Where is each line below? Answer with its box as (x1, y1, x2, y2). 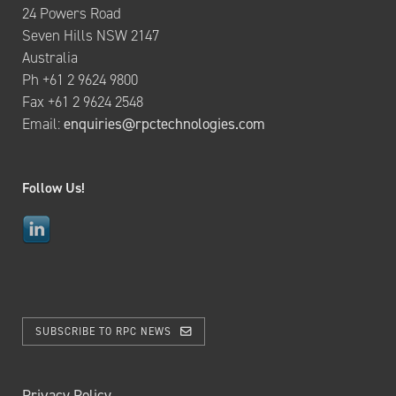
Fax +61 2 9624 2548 (22, 92, 143, 111)
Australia (22, 48, 78, 67)
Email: (22, 114, 64, 133)
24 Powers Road (22, 4, 121, 23)
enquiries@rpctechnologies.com (64, 114, 265, 133)
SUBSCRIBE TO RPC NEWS (35, 324, 171, 339)
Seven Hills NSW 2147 (22, 26, 159, 45)
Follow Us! (22, 179, 85, 197)
